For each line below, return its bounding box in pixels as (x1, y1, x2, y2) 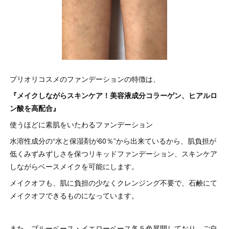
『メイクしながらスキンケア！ (9, 90, 110, 101)
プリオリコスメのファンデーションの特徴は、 (9, 74, 160, 84)
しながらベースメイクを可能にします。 (9, 161, 139, 172)
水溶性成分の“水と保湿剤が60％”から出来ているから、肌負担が (9, 135, 216, 146)
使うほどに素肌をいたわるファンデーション (9, 119, 153, 130)
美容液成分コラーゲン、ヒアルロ (109, 90, 217, 101)
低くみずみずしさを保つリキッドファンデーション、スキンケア (9, 148, 217, 159)
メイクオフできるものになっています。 (9, 190, 139, 201)
